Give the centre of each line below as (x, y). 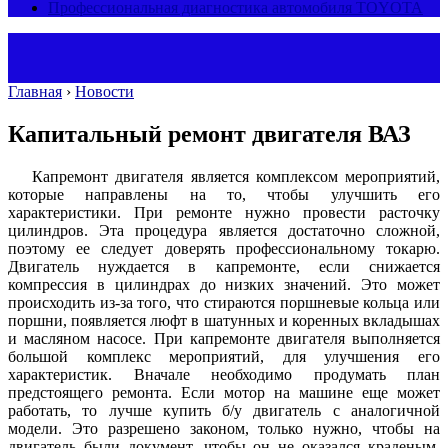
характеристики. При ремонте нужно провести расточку (224, 212)
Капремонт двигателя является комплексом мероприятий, (236, 176)
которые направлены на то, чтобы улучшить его (224, 194)
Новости (104, 91)
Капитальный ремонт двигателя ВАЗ (209, 133)
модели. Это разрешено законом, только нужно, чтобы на (224, 428)
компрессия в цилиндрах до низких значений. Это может (224, 284)
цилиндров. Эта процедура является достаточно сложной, (224, 230)
